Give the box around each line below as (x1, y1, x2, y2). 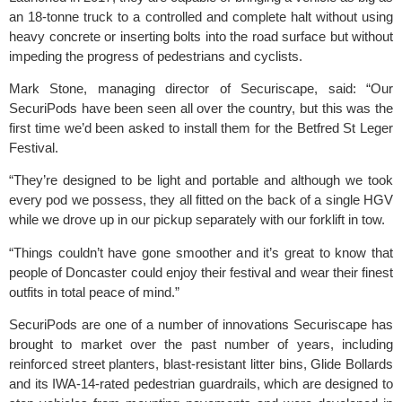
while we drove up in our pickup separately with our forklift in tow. (9, 212, 385, 228)
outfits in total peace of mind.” (9, 284, 179, 300)
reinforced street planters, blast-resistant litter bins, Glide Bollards (9, 356, 393, 372)
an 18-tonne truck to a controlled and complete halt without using (9, 8, 393, 24)
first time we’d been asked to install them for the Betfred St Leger (9, 119, 393, 135)
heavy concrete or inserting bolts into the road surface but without (9, 28, 393, 44)
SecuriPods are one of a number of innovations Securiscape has (9, 317, 393, 333)
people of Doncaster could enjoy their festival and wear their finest (9, 264, 393, 280)
